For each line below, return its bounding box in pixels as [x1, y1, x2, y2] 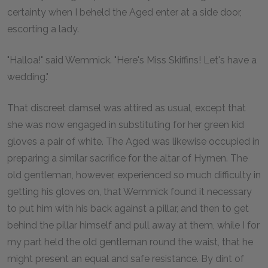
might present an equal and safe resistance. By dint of [7, 253, 244, 264]
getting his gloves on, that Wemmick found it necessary [7, 186, 252, 197]
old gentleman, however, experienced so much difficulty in [7, 169, 261, 181]
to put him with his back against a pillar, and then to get [7, 203, 249, 214]
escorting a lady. [7, 23, 79, 35]
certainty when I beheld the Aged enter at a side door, [7, 7, 242, 18]
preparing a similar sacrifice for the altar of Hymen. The [7, 153, 248, 164]
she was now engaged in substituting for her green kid [7, 119, 244, 130]
